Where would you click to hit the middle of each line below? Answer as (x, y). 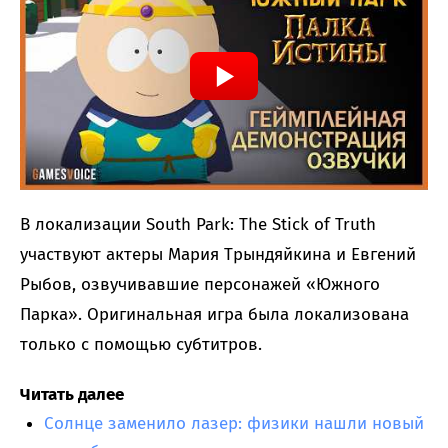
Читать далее (72, 395)
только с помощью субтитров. (141, 345)
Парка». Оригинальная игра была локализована (214, 315)
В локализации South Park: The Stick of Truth (198, 225)
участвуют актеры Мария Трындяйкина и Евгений (218, 255)
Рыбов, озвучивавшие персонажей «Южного (200, 285)
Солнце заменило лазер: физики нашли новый (234, 424)
